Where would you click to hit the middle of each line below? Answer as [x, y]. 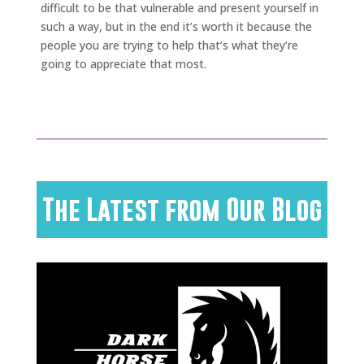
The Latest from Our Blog [182, 209]
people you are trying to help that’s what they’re [169, 45]
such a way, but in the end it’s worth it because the [176, 26]
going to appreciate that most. [123, 63]
